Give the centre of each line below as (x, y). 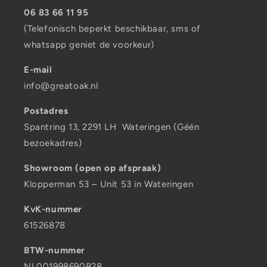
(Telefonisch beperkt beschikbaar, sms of (113, 29)
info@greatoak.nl (61, 86)
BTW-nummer (55, 250)
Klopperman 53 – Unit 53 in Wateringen (109, 184)
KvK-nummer (53, 209)
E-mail (38, 70)
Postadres (46, 111)
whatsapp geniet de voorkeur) (89, 45)
